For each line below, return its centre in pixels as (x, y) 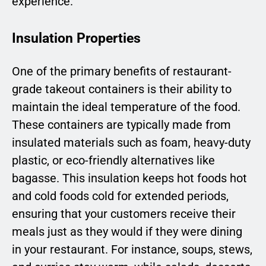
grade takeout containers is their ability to (122, 89)
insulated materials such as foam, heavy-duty (131, 143)
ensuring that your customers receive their (124, 214)
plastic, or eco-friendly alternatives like (113, 161)
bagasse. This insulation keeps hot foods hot (129, 178)
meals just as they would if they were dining (127, 232)
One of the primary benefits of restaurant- (122, 72)
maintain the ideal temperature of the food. (126, 107)
